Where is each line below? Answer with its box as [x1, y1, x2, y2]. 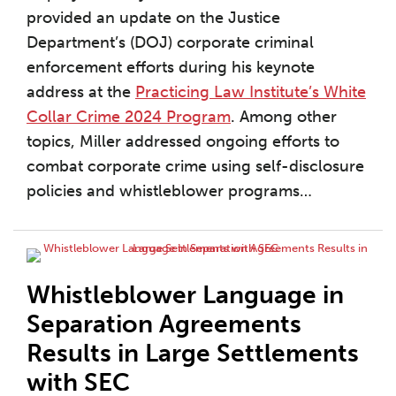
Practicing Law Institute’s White [135, 82, 366, 103]
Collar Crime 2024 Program [27, 107, 231, 127]
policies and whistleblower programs [27, 181, 300, 202]
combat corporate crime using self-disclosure [27, 156, 364, 177]
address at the [27, 82, 135, 103]
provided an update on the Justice [27, 8, 280, 28]
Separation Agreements [27, 309, 301, 339]
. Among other [231, 107, 337, 127]
